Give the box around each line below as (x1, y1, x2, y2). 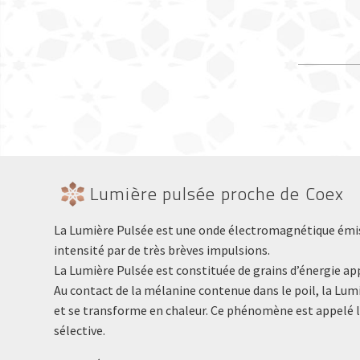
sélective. (54, 321, 106, 338)
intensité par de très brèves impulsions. (54, 241, 271, 258)
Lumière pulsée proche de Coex (90, 180, 345, 208)
